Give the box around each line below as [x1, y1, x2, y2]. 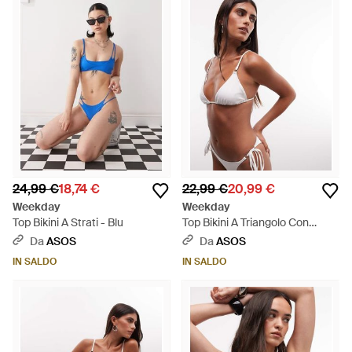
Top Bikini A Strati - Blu [13, 215, 123, 229]
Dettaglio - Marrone [182, 231, 280, 245]
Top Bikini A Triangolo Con [182, 215, 309, 229]
